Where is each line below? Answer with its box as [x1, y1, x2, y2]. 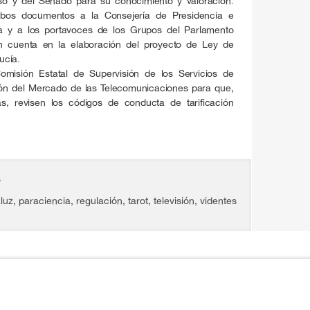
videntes [199, 195, 237, 207]
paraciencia [18, 195, 71, 207]
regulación [75, 195, 122, 207]
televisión [153, 195, 194, 207]
